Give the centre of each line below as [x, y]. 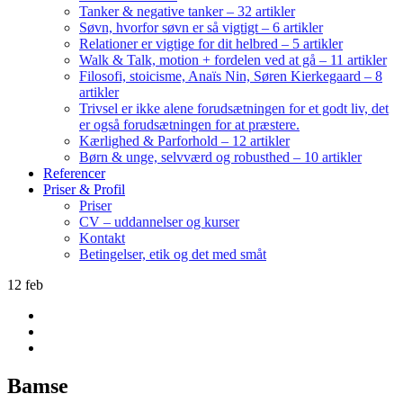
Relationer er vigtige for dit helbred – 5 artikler [211, 44]
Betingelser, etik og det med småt [173, 254]
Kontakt [102, 238]
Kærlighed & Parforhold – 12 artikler [184, 141]
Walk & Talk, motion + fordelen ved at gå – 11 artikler [233, 60]
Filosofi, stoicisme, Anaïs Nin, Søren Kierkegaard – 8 [231, 76]
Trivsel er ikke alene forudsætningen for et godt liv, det [234, 108]
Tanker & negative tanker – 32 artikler [187, 11]
